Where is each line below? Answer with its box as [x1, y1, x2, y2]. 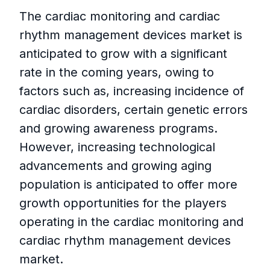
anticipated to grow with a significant [19, 46, 227, 61]
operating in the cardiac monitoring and [19, 215, 243, 230]
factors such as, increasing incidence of [19, 84, 244, 99]
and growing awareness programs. [19, 121, 218, 136]
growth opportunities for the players [19, 196, 227, 211]
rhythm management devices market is [19, 28, 242, 43]
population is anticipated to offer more [19, 177, 237, 192]
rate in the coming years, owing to [19, 65, 214, 80]
